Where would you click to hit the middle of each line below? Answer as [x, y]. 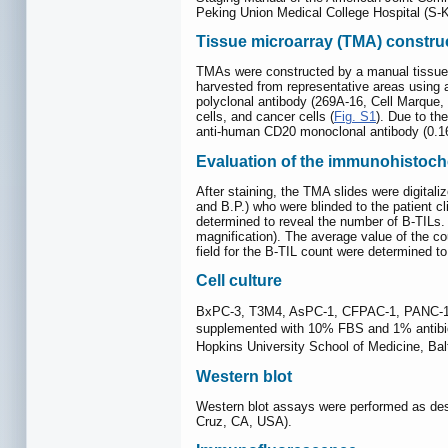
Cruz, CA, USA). [244, 422]
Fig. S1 [355, 117]
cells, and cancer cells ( [265, 117]
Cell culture [239, 281]
